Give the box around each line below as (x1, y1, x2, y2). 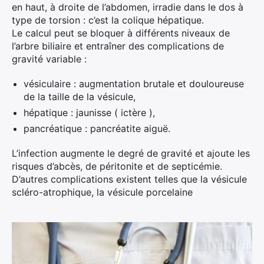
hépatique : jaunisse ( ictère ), (24, 107, 155, 118)
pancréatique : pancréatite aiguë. (24, 123, 170, 134)
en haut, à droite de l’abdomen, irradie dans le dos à (12, 1, 243, 13)
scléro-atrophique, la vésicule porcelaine (12, 186, 193, 198)
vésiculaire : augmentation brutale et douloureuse (24, 78, 244, 90)
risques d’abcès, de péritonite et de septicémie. (12, 160, 222, 172)
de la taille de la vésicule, (24, 91, 136, 103)
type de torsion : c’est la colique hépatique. (12, 14, 204, 26)
